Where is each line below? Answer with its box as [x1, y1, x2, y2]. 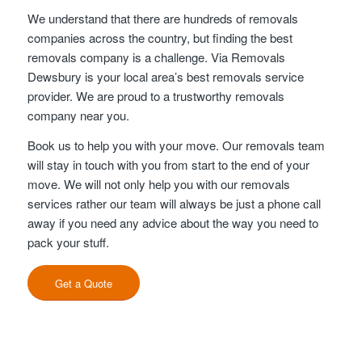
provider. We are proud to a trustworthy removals [27, 87, 284, 104]
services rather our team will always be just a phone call [27, 194, 321, 212]
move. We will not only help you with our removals [27, 175, 290, 192]
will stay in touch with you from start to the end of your [27, 155, 309, 173]
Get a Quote [54, 275, 112, 291]
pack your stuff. [27, 233, 109, 250]
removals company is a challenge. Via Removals [27, 48, 285, 65]
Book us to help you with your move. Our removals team [27, 136, 325, 154]
